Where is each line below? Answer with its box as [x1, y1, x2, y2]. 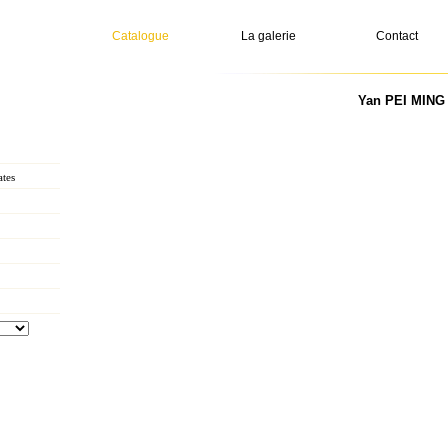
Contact [375, 29, 418, 43]
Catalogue [112, 29, 169, 43]
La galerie [241, 29, 296, 43]
